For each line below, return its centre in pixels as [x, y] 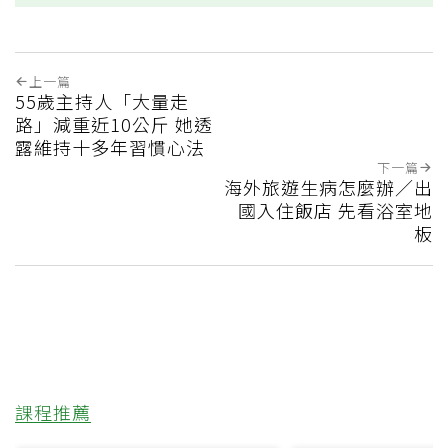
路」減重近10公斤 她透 [114, 123]
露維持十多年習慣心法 [110, 146]
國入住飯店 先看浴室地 [335, 209]
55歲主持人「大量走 [102, 100]
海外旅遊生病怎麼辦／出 [328, 186]
